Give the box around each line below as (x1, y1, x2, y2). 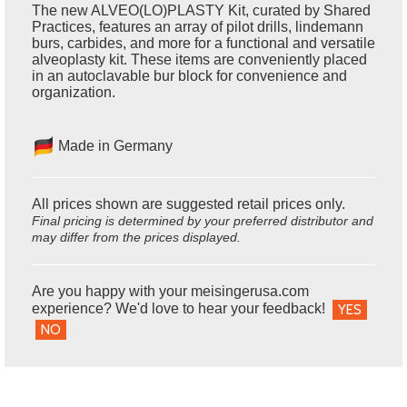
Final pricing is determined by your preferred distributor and (32, 213, 373, 228)
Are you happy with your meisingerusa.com (32, 283, 309, 299)
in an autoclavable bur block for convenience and (32, 67, 347, 84)
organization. (32, 84, 115, 100)
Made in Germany (55, 137, 173, 154)
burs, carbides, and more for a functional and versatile (32, 35, 375, 51)
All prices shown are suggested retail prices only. (32, 195, 345, 212)
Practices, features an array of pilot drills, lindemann (32, 18, 363, 35)
